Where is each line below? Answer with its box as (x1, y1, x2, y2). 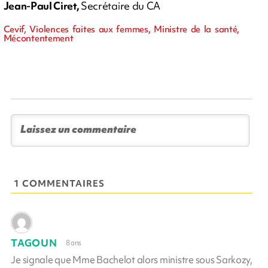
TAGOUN (11, 236, 57, 249)
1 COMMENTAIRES (14, 177, 105, 190)
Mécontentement (3, 32, 74, 44)
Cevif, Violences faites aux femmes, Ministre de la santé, (3, 23, 240, 35)
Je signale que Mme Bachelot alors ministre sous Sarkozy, (11, 252, 252, 266)
